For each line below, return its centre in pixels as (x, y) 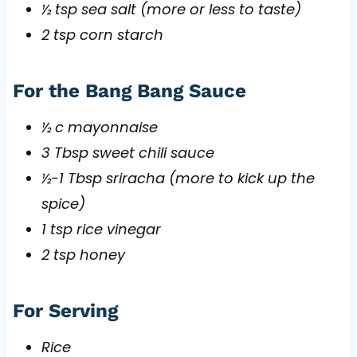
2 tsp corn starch (102, 34)
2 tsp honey (83, 254)
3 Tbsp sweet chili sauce (127, 152)
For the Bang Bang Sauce (129, 90)
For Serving (65, 310)
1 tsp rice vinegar (101, 229)
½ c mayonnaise (99, 127)
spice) (63, 203)
